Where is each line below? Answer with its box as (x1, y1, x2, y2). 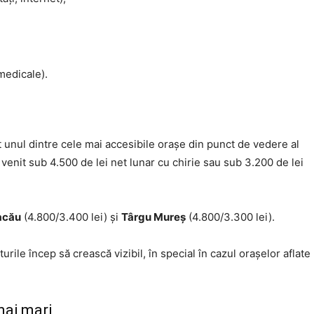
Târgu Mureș (121, 210, 186, 224)
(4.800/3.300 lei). (186, 210, 275, 224)
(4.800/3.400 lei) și (21, 210, 121, 224)
